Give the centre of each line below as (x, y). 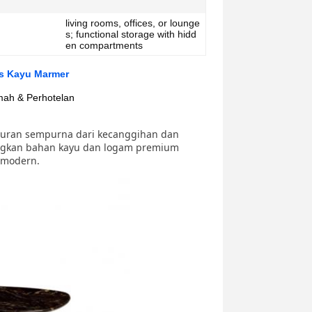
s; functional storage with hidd (131, 34)
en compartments (104, 45)
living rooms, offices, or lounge (133, 23)
